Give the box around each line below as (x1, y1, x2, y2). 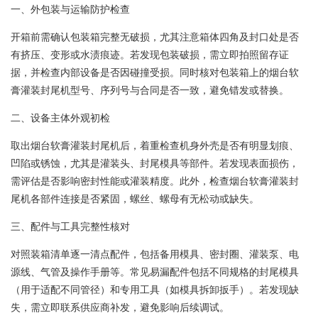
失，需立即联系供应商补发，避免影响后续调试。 (11, 300, 229, 314)
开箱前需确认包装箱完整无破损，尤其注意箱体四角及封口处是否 (11, 29, 299, 43)
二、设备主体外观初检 (11, 110, 110, 124)
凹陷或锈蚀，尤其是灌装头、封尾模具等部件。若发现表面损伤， (11, 155, 299, 170)
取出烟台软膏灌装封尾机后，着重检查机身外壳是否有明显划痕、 (11, 138, 299, 152)
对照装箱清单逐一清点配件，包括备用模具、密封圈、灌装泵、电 (11, 246, 299, 261)
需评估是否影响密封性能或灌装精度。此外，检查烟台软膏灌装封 (11, 173, 299, 187)
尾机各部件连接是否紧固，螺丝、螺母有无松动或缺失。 (11, 191, 259, 205)
